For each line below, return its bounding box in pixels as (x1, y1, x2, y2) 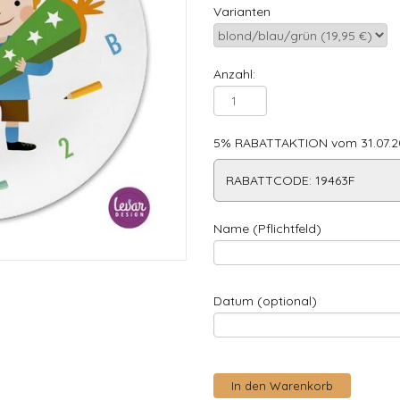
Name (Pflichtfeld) (213, 221, 321, 237)
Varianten (213, 4, 271, 20)
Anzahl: (213, 66, 255, 82)
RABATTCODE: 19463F (226, 172, 355, 188)
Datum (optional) (213, 293, 317, 309)
